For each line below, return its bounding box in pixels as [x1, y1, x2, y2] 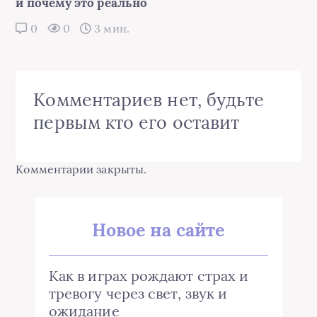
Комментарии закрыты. [16, 162, 147, 177]
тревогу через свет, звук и [49, 284, 228, 303]
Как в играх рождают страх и [49, 267, 249, 285]
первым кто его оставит [33, 111, 240, 134]
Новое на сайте [92, 219, 225, 242]
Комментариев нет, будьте [33, 88, 265, 112]
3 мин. [91, 21, 129, 36]
